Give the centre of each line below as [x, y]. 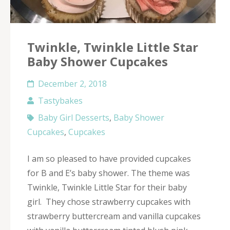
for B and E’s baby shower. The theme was [109, 173]
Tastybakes [60, 101]
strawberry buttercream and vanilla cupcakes [114, 216]
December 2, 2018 [72, 84]
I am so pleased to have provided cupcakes [109, 159]
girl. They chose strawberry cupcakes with [109, 202]
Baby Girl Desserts [74, 118]
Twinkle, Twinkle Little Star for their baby [107, 187]
